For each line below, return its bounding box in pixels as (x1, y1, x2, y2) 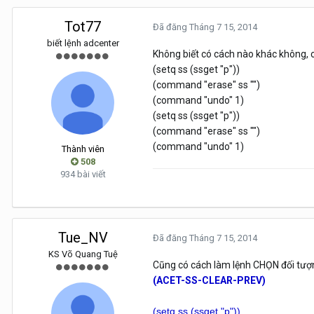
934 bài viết (60, 169, 106, 180)
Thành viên (61, 144, 104, 155)
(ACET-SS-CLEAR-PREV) (153, 275, 266, 287)
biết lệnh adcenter (46, 38, 119, 49)
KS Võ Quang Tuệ (48, 249, 118, 260)
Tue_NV (57, 229, 108, 247)
